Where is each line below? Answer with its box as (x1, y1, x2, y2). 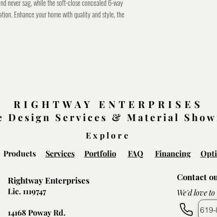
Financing (155, 148, 191, 158)
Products (3, 148, 46, 158)
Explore (86, 130, 130, 140)
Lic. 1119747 (8, 186, 46, 196)
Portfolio (84, 148, 116, 158)
